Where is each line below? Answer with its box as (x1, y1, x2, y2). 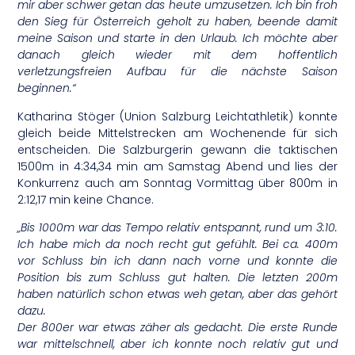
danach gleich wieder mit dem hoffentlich (17, 47, 338, 63)
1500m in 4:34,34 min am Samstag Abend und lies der (17, 158, 338, 174)
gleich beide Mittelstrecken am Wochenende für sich (17, 124, 338, 141)
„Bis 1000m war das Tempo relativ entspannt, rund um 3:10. (17, 219, 338, 236)
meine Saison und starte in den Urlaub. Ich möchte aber (17, 30, 338, 47)
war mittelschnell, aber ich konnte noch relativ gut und (17, 336, 338, 353)
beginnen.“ (17, 80, 77, 97)
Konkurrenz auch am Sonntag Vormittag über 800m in (17, 174, 338, 191)
